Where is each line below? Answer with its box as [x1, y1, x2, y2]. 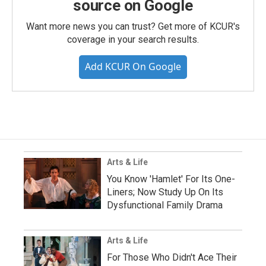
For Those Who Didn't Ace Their [107, 251, 237, 263]
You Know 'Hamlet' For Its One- [107, 173, 235, 185]
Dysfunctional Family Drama [107, 199, 223, 211]
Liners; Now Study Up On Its [107, 186, 223, 198]
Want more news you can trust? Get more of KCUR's [26, 20, 240, 32]
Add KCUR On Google [85, 59, 181, 73]
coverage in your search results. [67, 33, 199, 45]
